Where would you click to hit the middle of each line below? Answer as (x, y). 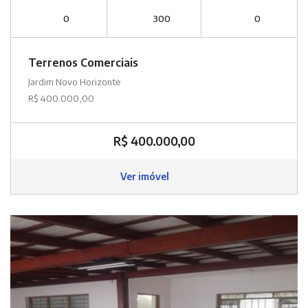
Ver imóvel (145, 177)
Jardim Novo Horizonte (74, 82)
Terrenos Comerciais (83, 63)
